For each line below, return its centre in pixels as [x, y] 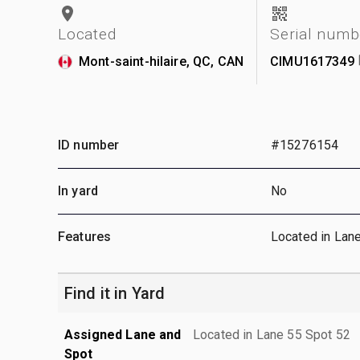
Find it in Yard [115, 293]
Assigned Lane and [123, 334]
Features [85, 236]
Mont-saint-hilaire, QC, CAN [162, 61]
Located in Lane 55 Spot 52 [272, 334]
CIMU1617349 [312, 61]
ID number [89, 145]
